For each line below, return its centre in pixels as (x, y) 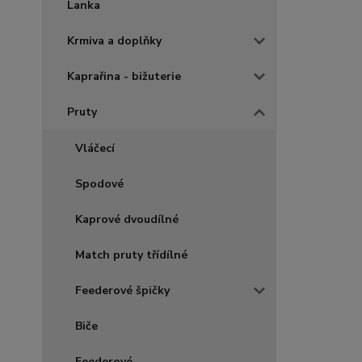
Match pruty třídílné (131, 255)
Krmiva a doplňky (114, 41)
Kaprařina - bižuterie (124, 76)
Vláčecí (95, 148)
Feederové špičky (122, 290)
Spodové (99, 184)
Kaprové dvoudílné (127, 219)
